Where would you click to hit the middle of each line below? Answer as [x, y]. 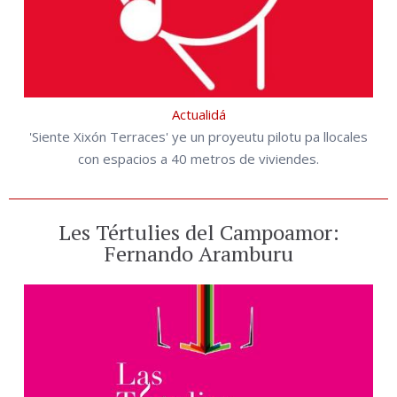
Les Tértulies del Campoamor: [198, 232]
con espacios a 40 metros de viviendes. [198, 158]
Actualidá [198, 114]
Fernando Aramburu [198, 253]
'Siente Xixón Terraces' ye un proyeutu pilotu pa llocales [198, 136]
